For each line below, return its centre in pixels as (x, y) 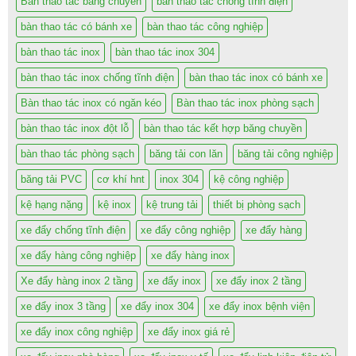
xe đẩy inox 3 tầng (63, 306)
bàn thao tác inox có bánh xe (256, 77)
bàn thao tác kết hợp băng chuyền (223, 128)
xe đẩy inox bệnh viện (259, 306)
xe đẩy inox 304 (157, 306)
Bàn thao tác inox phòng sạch (245, 103)
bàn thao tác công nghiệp (205, 26)
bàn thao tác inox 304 (165, 52)
